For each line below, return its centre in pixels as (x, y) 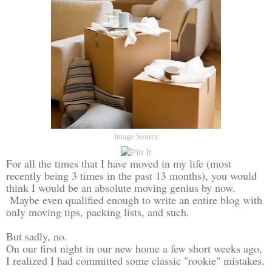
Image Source (136, 136)
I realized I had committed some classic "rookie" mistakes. (135, 260)
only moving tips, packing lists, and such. (101, 212)
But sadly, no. (37, 236)
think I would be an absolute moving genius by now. (121, 187)
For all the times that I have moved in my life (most (119, 163)
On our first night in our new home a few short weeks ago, (134, 248)
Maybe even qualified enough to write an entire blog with (134, 199)
